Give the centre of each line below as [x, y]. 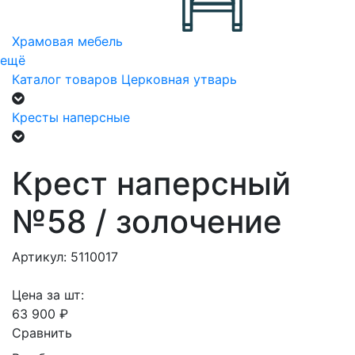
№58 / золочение [147, 221]
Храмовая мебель [67, 41]
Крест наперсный [151, 183]
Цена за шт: [48, 295]
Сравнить [42, 333]
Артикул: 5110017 [65, 257]
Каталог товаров [65, 79]
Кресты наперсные [71, 117]
